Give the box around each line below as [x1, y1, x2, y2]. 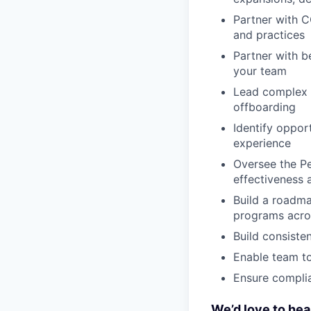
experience [233, 136, 291, 150]
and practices [233, 28, 305, 42]
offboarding [233, 100, 296, 114]
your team [233, 64, 287, 78]
